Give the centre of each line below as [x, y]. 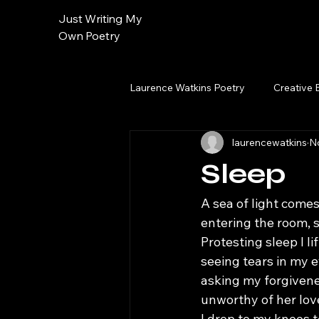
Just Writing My [100, 19]
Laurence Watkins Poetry [187, 87]
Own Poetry [89, 36]
